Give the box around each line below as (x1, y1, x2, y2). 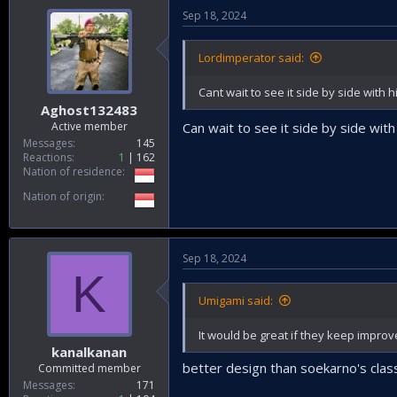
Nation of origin (23, 188, 102, 204)
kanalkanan (51, 343, 127, 361)
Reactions (23, 149, 72, 165)
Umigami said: (198, 292, 273, 308)
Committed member (37, 361, 141, 376)
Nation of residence (23, 163, 122, 179)
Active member (51, 118, 128, 134)
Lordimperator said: (198, 50, 304, 66)
